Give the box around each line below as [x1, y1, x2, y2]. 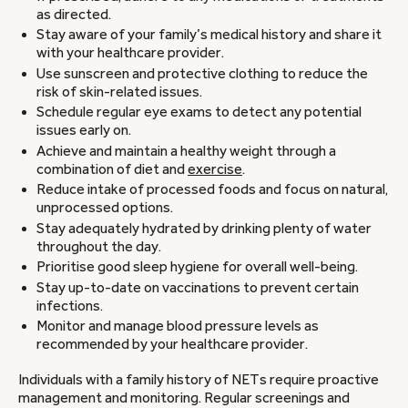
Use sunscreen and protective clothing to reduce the [36, 65, 368, 82]
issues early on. [36, 122, 131, 139]
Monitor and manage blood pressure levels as [36, 318, 319, 335]
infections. [36, 297, 103, 314]
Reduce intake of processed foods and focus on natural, [36, 181, 388, 199]
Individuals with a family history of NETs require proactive [18, 372, 379, 389]
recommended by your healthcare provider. [36, 336, 308, 353]
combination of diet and [36, 160, 188, 178]
